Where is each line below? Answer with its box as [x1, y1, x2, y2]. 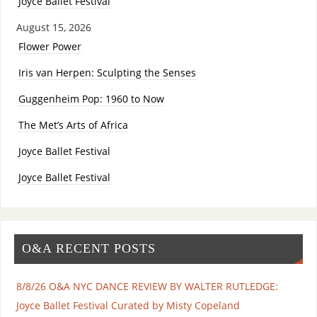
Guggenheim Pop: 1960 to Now [18, 91, 164, 105]
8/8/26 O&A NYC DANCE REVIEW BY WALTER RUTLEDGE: [16, 279, 278, 294]
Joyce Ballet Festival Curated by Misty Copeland [16, 299, 240, 313]
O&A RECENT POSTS [21, 241, 156, 256]
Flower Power [18, 39, 81, 53]
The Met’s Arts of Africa [18, 117, 128, 132]
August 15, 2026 [16, 20, 91, 34]
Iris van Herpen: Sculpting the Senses [18, 65, 196, 79]
